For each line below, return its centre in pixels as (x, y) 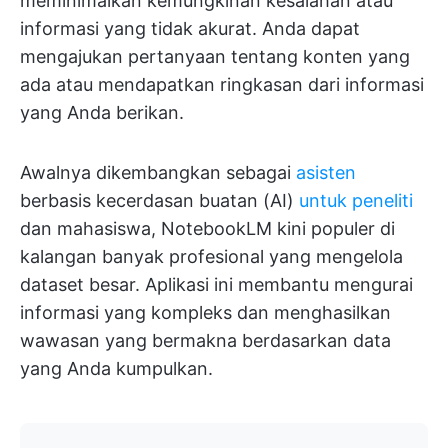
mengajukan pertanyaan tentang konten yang (215, 57)
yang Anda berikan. (102, 113)
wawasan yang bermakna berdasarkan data (205, 341)
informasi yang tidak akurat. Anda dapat (190, 29)
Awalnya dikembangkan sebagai (158, 173)
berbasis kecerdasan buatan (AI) (159, 201)
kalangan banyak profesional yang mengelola (211, 257)
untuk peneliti (356, 201)
